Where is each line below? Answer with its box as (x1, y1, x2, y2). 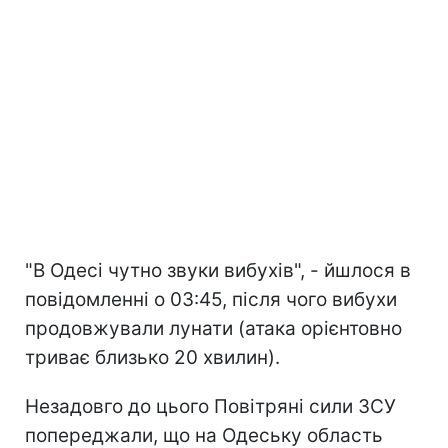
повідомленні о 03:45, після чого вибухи (25, 287, 397, 311)
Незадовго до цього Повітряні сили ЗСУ (25, 394, 396, 418)
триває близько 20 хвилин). (25, 345, 280, 369)
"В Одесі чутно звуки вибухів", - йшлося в (25, 258, 411, 282)
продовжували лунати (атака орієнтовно (25, 316, 402, 340)
